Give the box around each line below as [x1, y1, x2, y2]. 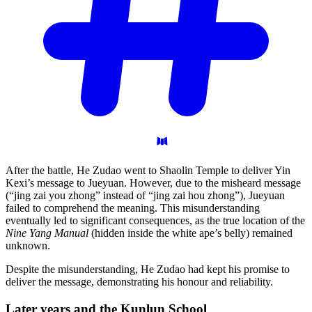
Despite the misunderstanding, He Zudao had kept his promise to [6, 263, 290, 275]
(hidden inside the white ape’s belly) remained [88, 226, 292, 239]
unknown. [6, 239, 50, 251]
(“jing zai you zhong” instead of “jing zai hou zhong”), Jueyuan [6, 189, 285, 201]
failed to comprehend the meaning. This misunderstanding [6, 201, 260, 214]
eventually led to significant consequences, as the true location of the [6, 214, 305, 226]
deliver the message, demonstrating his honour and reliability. [6, 275, 273, 288]
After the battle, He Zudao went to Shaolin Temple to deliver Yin [6, 164, 290, 176]
